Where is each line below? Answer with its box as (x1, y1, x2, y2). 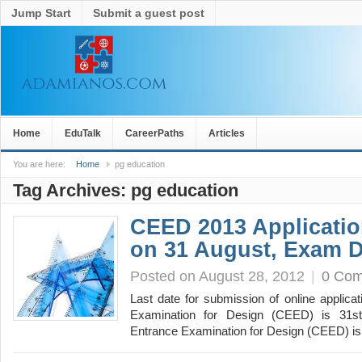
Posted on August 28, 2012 (130, 267, 305, 284)
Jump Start (11, 6, 71, 19)
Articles (208, 128, 245, 139)
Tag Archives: (13, 180, 131, 200)
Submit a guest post (93, 6, 204, 19)
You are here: (13, 159, 65, 169)
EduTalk (65, 128, 101, 139)
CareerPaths (125, 128, 184, 139)
